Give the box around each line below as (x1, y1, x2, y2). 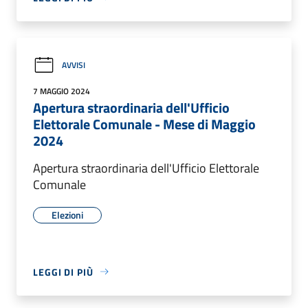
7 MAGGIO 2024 (33, 84, 90, 98)
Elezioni (52, 207, 83, 222)
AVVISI (62, 58, 85, 72)
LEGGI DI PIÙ (33, 264, 93, 279)
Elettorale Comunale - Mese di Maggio (33, 113, 256, 135)
